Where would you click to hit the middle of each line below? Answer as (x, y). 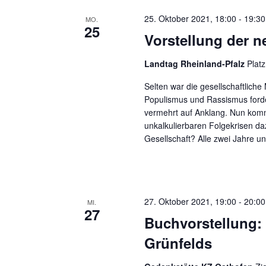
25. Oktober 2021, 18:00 (191, 18)
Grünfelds (178, 243)
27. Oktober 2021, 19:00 (191, 201)
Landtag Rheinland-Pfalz (196, 64)
